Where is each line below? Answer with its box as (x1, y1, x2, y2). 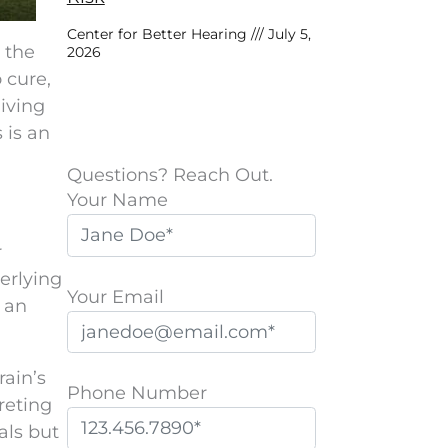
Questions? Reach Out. (66, 164, 273, 186)
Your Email (66, 285, 164, 308)
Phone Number (66, 382, 207, 404)
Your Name (66, 189, 168, 211)
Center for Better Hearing (66, 25, 251, 43)
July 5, (263, 25, 311, 43)
